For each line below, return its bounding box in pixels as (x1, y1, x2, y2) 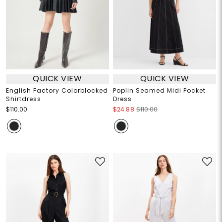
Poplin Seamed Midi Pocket (113, 86, 206, 95)
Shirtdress (5, 94, 41, 103)
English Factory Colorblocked (5, 86, 108, 95)
